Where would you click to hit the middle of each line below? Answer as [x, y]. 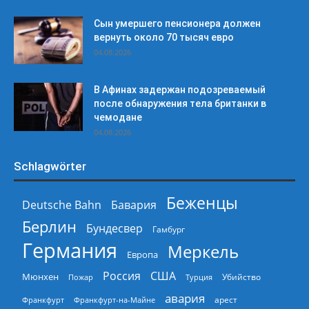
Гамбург [169, 229]
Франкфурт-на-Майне [114, 299]
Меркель [203, 251]
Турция [199, 277]
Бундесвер [114, 228]
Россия [122, 276]
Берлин [49, 226]
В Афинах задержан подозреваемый [180, 89]
